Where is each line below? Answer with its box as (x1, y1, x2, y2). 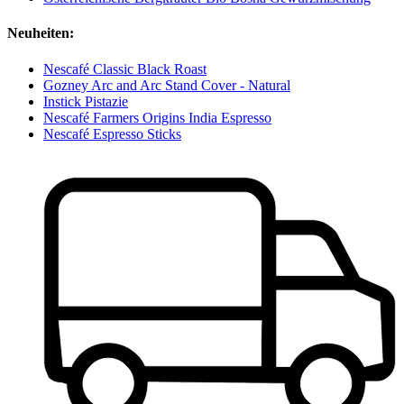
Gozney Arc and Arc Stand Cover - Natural (43, 77, 290, 93)
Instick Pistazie (43, 93, 128, 109)
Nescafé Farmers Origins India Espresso (43, 109, 271, 125)
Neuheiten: (7, 25, 74, 41)
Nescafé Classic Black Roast (43, 60, 207, 77)
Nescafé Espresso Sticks (43, 125, 181, 142)
